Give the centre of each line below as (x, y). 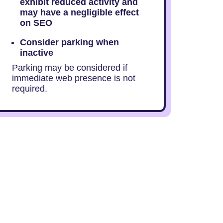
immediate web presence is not (73, 78)
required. (29, 89)
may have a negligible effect (79, 12)
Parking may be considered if (69, 68)
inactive (36, 53)
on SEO (36, 23)
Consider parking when (69, 42)
